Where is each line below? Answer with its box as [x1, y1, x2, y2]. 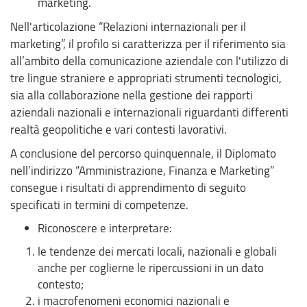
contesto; [38, 275, 84, 292]
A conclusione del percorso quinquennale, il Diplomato [10, 145, 276, 161]
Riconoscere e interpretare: [38, 219, 172, 236]
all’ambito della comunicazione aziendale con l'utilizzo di [10, 52, 288, 69]
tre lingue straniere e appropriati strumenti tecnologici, [10, 69, 282, 86]
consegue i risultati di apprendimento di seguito [10, 179, 246, 195]
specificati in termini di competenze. [10, 196, 188, 212]
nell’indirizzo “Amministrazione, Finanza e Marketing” [10, 162, 274, 178]
